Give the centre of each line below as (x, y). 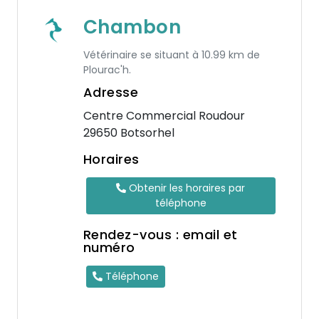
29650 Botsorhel (129, 133)
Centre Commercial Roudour (164, 116)
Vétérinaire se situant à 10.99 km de (171, 55)
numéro (109, 247)
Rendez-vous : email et (160, 235)
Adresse (111, 92)
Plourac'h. (107, 70)
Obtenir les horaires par (186, 188)
